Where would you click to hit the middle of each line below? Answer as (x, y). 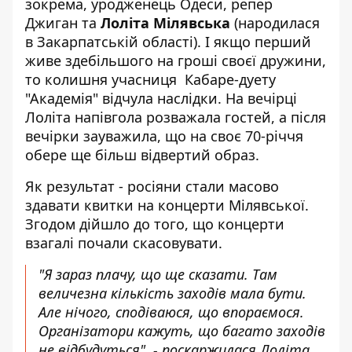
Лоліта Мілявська (165, 23)
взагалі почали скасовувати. (124, 243)
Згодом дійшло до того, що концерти (155, 224)
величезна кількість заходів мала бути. (172, 293)
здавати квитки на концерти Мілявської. (167, 205)
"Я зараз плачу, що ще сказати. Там (158, 274)
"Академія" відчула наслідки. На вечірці (161, 98)
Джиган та (63, 23)
